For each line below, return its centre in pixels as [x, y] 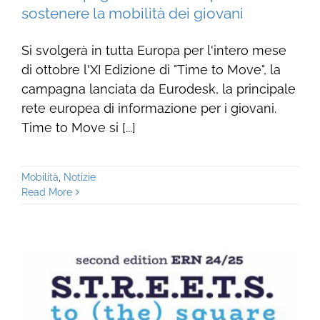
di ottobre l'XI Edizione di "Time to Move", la [151, 69]
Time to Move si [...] [78, 127]
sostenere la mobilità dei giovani [132, 13]
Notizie [79, 177]
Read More [46, 192]
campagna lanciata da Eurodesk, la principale [158, 89]
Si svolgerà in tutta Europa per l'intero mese [154, 50]
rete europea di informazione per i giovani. [149, 108]
